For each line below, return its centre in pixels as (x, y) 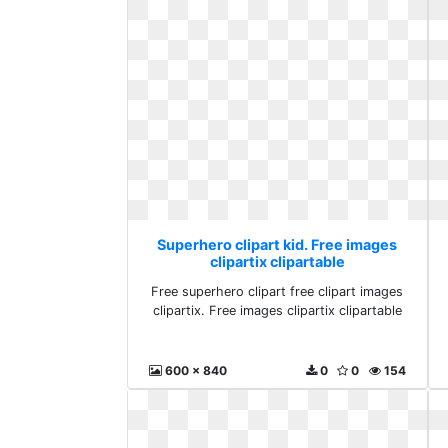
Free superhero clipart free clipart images (277, 291)
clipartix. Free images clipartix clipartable (277, 310)
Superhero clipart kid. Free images (277, 244)
